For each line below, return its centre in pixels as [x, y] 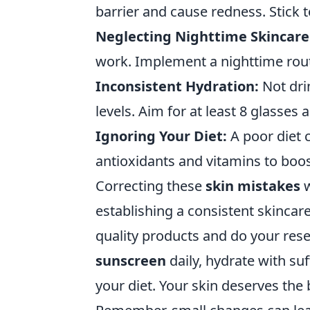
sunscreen [131, 260]
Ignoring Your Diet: [161, 136]
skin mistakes [253, 185]
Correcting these [151, 185]
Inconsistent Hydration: [177, 86]
